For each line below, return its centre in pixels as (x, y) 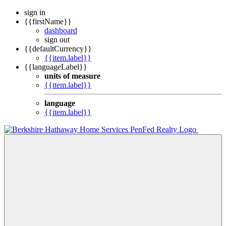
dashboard (61, 31)
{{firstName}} (48, 21)
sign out (57, 40)
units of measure (72, 76)
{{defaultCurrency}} (58, 49)
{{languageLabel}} (56, 67)
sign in (35, 12)
